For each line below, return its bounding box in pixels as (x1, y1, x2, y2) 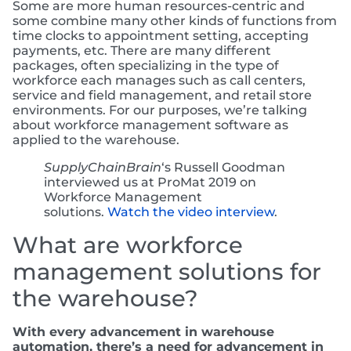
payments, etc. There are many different (13, 42, 271, 58)
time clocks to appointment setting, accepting (13, 27, 309, 43)
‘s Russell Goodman (161, 159, 285, 175)
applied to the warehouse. (13, 132, 179, 147)
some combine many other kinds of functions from (13, 13, 337, 28)
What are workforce (13, 230, 243, 259)
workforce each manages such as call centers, (13, 72, 306, 88)
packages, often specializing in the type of (13, 57, 279, 73)
